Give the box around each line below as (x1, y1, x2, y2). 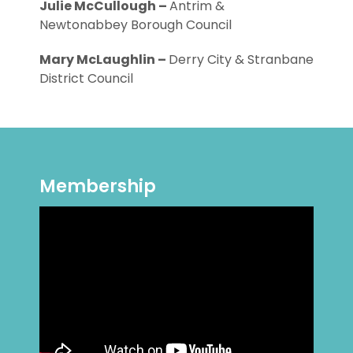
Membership (39, 173, 156, 199)
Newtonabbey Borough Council (39, 15, 232, 34)
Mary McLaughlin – (39, 50, 169, 69)
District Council (39, 69, 133, 87)
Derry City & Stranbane (169, 50, 314, 69)
